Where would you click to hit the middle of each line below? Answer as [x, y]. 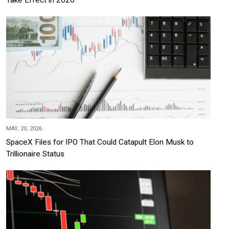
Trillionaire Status [35, 154]
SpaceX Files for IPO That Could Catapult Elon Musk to [100, 142]
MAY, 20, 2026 [24, 128]
